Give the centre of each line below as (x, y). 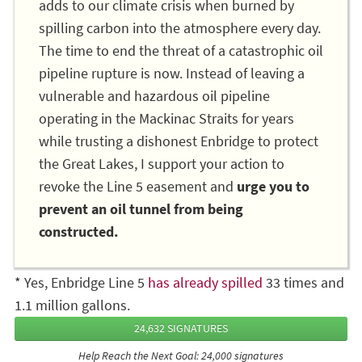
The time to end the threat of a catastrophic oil (181, 51)
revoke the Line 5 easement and (136, 186)
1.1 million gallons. (72, 305)
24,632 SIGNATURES (181, 328)
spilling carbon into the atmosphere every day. (180, 28)
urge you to (271, 186)
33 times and (303, 282)
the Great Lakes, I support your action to (162, 164)
